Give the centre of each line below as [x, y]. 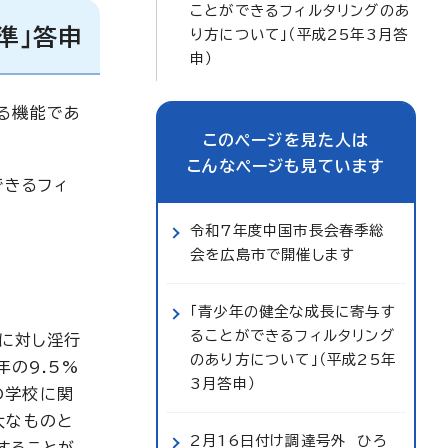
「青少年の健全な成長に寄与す [293, 311]
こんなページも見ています [286, 166]
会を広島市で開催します [273, 254]
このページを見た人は [286, 140]
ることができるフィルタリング [292, 335]
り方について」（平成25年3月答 [299, 34]
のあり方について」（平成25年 [293, 359]
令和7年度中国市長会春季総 [287, 230]
